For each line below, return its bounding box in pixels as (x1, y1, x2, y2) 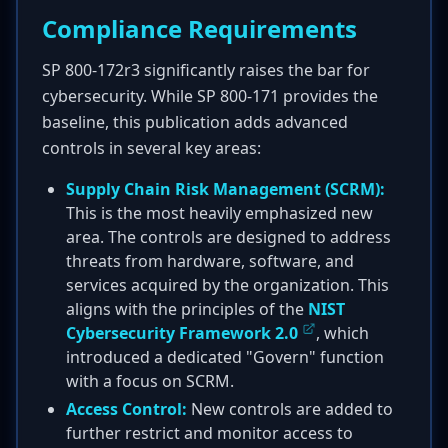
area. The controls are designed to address (66, 226, 391, 248)
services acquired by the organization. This (66, 274, 389, 296)
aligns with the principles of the (66, 298, 308, 320)
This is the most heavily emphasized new (66, 202, 373, 224)
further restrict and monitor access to (66, 422, 353, 444)
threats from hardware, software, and (66, 250, 354, 272)
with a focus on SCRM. (66, 370, 234, 392)
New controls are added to (187, 398, 393, 420)
